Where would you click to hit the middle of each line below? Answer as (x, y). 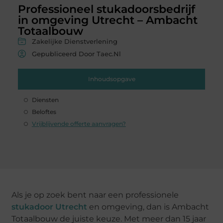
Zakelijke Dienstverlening (74, 41)
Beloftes (44, 111)
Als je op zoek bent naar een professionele (95, 195)
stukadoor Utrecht (50, 207)
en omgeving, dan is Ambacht (148, 207)
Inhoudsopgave (111, 79)
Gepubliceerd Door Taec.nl (76, 54)
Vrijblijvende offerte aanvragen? (79, 123)
